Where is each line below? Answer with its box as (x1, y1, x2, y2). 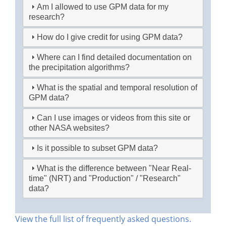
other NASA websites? (29, 124, 110, 133)
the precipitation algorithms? (29, 63, 130, 72)
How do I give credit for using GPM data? (37, 33, 183, 42)
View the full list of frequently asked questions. (15, 213, 191, 225)
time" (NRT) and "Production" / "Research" (29, 174, 181, 183)
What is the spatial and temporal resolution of (37, 83, 198, 92)
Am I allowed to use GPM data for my (37, 3, 169, 12)
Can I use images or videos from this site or (37, 114, 191, 123)
